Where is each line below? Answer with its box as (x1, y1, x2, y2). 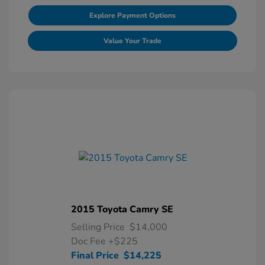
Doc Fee (71, 235, 108, 248)
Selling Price (71, 221, 125, 234)
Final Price (71, 249, 119, 262)
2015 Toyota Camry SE (71, 203, 173, 216)
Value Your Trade (104, 36, 161, 46)
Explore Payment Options (89, 11, 176, 20)
